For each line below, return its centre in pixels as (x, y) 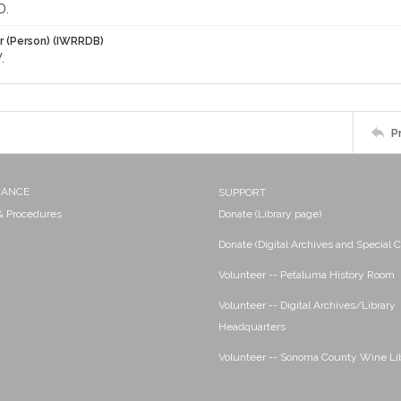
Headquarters (252, 327)
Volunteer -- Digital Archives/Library (307, 305)
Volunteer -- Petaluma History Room (307, 275)
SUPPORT (242, 192)
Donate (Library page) (270, 214)
